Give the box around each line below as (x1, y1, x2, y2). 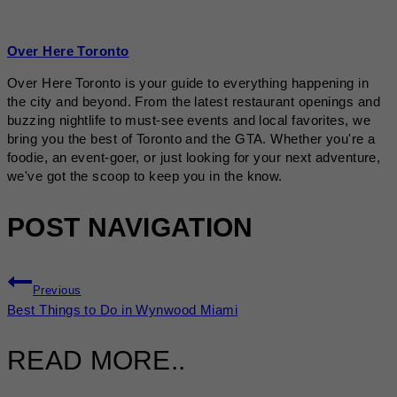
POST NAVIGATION (7, 212, 253, 242)
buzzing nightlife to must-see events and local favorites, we (7, 112, 371, 128)
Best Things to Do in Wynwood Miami (7, 301, 238, 317)
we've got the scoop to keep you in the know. (7, 167, 283, 183)
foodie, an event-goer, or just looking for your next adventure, (7, 149, 381, 165)
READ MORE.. (7, 346, 186, 376)
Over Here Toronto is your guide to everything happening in (7, 74, 370, 90)
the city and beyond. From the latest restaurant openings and (7, 93, 381, 109)
